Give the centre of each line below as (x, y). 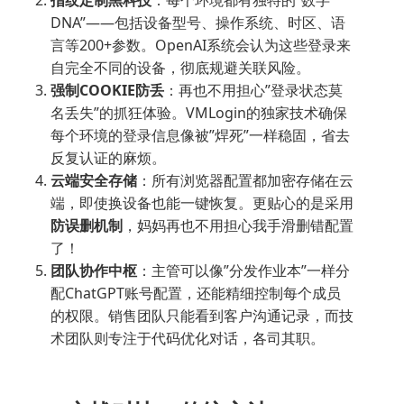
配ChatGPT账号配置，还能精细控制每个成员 (196, 293)
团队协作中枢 (94, 270)
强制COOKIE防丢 (107, 90)
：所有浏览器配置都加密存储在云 (245, 180)
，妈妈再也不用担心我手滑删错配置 (238, 225)
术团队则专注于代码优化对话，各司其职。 (188, 338)
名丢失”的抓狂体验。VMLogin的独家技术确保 (199, 112)
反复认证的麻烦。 (108, 157)
